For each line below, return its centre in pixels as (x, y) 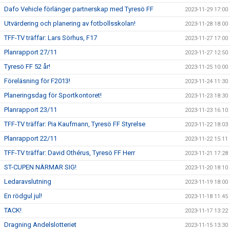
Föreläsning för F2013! (37, 81)
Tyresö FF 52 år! (27, 67)
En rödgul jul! (23, 196)
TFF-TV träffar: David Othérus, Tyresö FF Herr (70, 153)
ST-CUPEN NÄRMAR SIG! (40, 167)
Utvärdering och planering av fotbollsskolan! (70, 24)
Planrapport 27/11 (31, 52)
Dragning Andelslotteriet (40, 225)
